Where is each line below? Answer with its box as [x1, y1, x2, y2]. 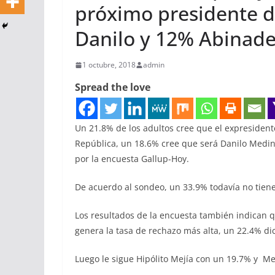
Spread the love [75, 80, 150, 95]
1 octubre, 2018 [82, 60, 136, 71]
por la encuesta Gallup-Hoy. [75, 153, 189, 165]
